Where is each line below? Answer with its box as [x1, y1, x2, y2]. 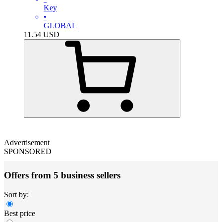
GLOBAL [44, 21, 77, 30]
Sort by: [4, 190, 29, 199]
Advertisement [4, 138, 50, 147]
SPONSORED [4, 147, 52, 156]
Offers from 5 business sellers [4, 170, 120, 181]
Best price [4, 209, 35, 218]
